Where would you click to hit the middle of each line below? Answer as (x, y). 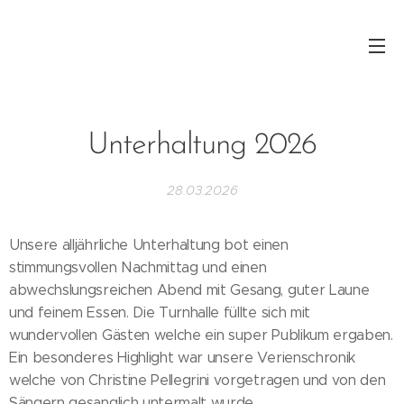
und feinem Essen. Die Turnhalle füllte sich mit (160, 312)
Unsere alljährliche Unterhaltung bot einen (149, 245)
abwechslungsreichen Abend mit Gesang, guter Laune (189, 290)
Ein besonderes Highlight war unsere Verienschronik (182, 358)
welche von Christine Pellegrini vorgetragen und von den (197, 380)
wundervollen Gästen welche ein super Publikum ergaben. (201, 335)
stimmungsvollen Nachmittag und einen (138, 267)
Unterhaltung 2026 (202, 146)
